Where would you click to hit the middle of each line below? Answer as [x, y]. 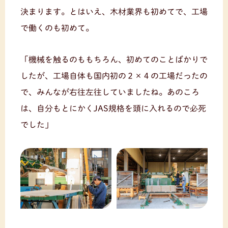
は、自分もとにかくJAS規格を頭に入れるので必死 [113, 108]
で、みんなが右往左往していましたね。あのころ [110, 92]
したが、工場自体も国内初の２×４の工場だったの [114, 76]
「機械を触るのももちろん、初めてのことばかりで [114, 59]
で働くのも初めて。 [57, 28]
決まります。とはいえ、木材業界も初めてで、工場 [114, 11]
